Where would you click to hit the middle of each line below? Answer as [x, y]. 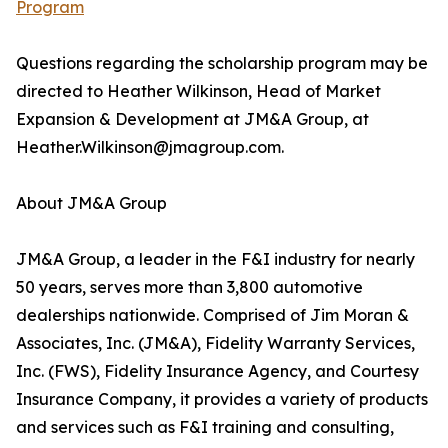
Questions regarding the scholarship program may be [222, 63]
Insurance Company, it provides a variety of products [222, 399]
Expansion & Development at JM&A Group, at [192, 119]
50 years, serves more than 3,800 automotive [189, 287]
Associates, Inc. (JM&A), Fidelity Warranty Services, [215, 343]
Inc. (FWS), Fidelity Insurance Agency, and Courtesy [217, 371]
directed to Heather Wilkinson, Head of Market [198, 91]
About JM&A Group [91, 203]
